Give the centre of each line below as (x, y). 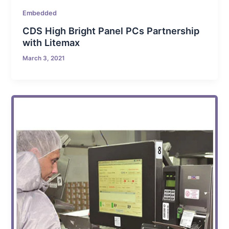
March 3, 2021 (44, 58)
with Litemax (51, 42)
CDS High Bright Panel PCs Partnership (111, 30)
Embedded (40, 13)
